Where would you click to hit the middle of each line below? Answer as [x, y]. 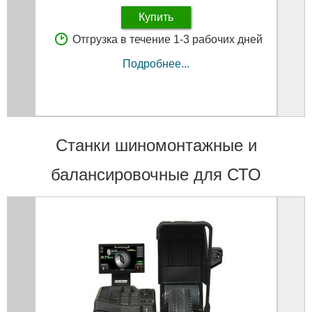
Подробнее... [156, 63]
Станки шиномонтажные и [156, 146]
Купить [156, 17]
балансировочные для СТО [156, 175]
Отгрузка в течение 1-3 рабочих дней [167, 40]
